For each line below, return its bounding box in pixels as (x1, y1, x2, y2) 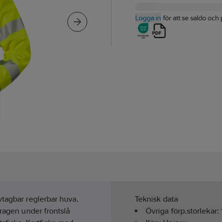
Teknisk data (135, 194, 178, 204)
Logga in (135, 14, 161, 22)
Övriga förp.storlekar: (146, 206, 221, 216)
